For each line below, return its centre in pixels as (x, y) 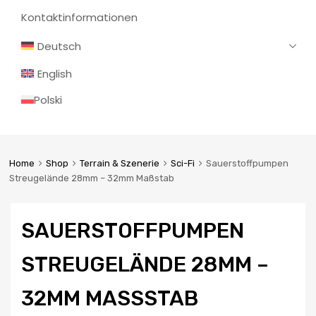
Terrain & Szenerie (119, 163)
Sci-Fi (182, 163)
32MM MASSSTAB (103, 299)
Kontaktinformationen (79, 18)
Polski (48, 100)
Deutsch (59, 47)
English (54, 74)
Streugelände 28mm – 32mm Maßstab (91, 178)
